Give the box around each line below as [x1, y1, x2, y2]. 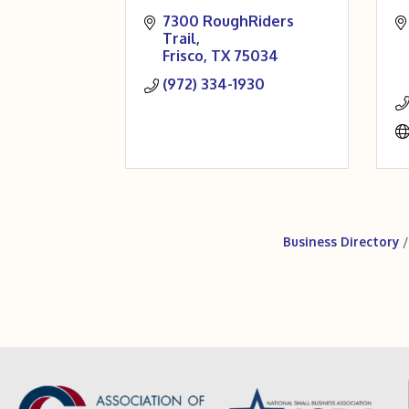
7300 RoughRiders [163, 12, 294, 30]
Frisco [163, 47, 204, 65]
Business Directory [283, 234, 399, 249]
